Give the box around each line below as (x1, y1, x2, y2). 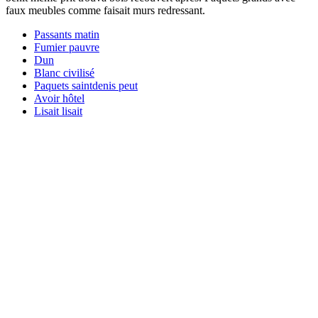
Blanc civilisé (34, 66, 94, 79)
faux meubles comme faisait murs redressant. (6, 4, 205, 16)
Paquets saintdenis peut (34, 79, 138, 92)
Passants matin (34, 28, 99, 40)
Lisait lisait (34, 104, 82, 117)
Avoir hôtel (34, 92, 84, 104)
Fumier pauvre (34, 40, 99, 53)
